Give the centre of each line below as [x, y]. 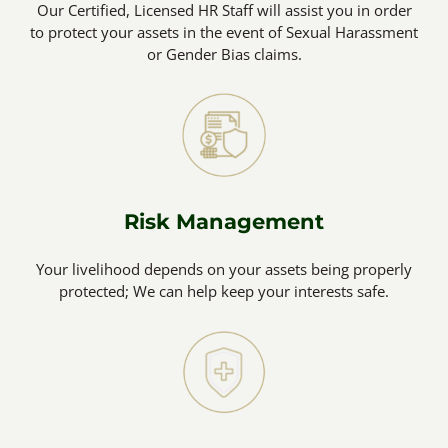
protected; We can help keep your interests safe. [224, 290]
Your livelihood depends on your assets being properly [224, 268]
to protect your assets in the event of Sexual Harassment [224, 31]
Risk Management [224, 221]
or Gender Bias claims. [224, 53]
